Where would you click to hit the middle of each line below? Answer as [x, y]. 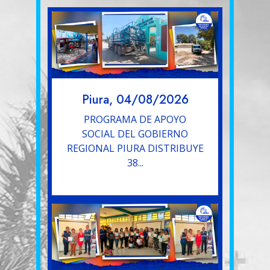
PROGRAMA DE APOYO [135, 119]
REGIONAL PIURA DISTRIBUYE [135, 148]
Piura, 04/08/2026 [135, 99]
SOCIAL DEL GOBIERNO [135, 133]
